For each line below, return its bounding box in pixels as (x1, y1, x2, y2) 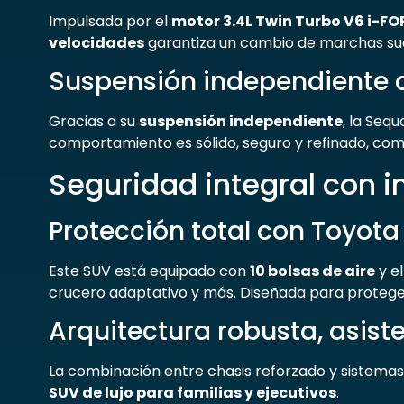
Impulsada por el (48, 10, 171, 32)
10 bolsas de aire (249, 260, 375, 281)
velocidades (48, 32, 144, 53)
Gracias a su (48, 111, 139, 133)
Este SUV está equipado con (48, 260, 250, 281)
